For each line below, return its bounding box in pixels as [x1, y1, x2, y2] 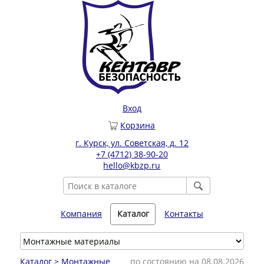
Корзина [120, 120, 156, 131]
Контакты [164, 208, 203, 220]
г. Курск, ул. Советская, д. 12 [75, 137, 189, 149]
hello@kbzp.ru [103, 160, 161, 171]
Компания [60, 208, 102, 220]
